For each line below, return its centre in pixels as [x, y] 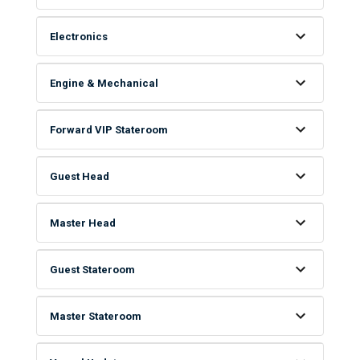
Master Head [82, 223]
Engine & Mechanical [104, 83]
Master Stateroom [95, 316]
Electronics [78, 36]
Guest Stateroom [92, 269]
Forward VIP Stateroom [108, 129]
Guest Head [79, 176]
